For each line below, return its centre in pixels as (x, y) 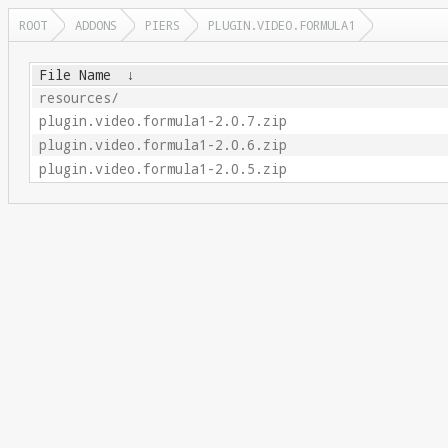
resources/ (78, 98)
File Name (74, 75)
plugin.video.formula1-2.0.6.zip (162, 145)
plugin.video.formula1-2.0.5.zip (162, 169)
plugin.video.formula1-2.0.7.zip (162, 121)
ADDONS (96, 25)
